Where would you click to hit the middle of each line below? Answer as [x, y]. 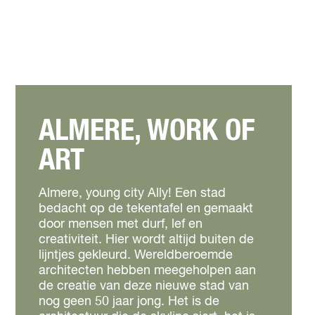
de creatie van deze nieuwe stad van [144, 286]
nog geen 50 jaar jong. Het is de [129, 302]
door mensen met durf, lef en [121, 224]
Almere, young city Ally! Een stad [132, 193]
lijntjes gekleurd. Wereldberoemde [136, 255]
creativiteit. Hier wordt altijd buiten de [146, 240]
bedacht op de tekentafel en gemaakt [146, 209]
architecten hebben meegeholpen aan [147, 271]
